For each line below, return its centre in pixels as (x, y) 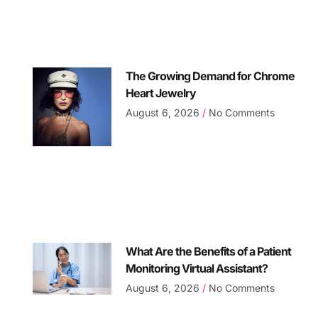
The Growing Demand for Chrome (210, 76)
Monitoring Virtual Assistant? (197, 268)
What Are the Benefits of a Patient (209, 251)
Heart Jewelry (161, 93)
